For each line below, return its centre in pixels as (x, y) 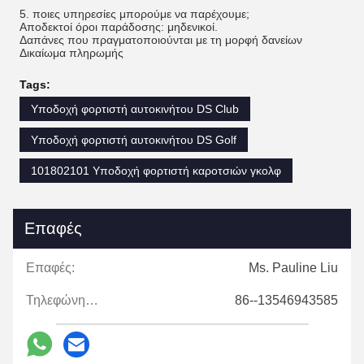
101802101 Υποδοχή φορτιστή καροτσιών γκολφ (156, 170)
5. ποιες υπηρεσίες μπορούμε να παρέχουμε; (134, 13)
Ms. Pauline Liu (293, 267)
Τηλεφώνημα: (92, 300)
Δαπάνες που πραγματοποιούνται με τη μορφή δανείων (161, 39)
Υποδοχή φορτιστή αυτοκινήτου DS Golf (134, 139)
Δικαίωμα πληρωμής (71, 52)
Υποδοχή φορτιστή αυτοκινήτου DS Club (135, 108)
